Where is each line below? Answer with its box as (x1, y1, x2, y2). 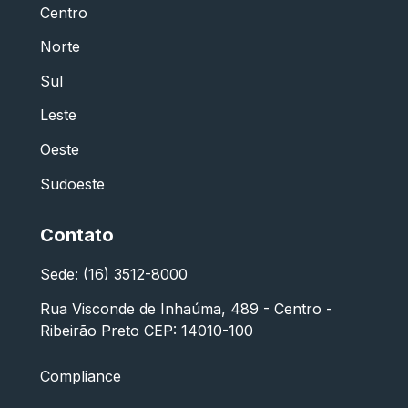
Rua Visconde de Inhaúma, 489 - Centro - (40, 299, 332, 318)
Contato (40, 224, 114, 247)
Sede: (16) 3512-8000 (40, 265, 188, 284)
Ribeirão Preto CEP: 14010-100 (40, 321, 253, 340)
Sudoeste (40, 174, 105, 193)
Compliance (40, 366, 121, 385)
